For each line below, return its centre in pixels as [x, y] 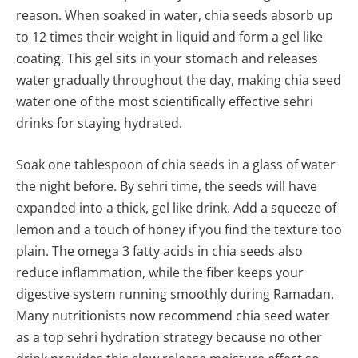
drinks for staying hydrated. [99, 123]
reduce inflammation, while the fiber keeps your [160, 272]
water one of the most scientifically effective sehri [165, 102]
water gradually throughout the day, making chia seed [179, 80]
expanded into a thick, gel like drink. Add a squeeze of [176, 208]
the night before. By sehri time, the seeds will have [167, 186]
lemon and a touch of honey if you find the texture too [179, 229]
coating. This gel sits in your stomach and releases [167, 59]
